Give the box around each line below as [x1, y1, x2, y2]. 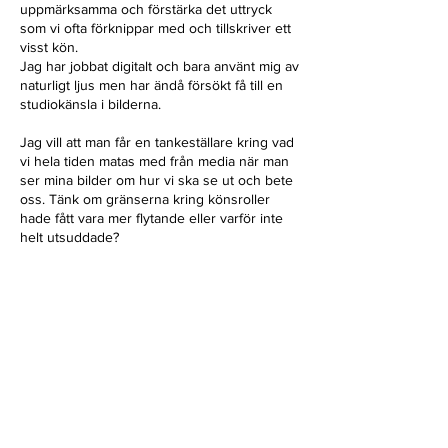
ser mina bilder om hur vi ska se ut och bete [20, 172, 293, 188]
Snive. [20, 343, 57, 359]
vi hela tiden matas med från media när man [20, 153, 289, 169]
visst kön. [20, 39, 86, 55]
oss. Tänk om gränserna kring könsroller [20, 191, 270, 207]
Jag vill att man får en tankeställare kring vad [20, 134, 294, 150]
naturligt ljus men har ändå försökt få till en [20, 77, 283, 93]
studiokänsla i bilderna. [20, 96, 177, 112]
